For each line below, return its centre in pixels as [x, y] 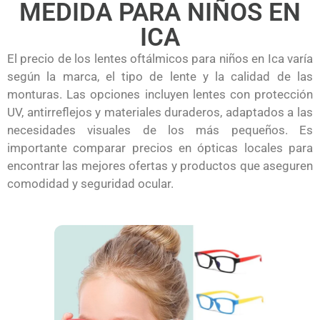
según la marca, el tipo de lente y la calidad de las [160, 76]
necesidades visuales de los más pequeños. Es [160, 130]
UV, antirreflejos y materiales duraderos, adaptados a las [160, 112]
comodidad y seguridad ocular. [90, 183]
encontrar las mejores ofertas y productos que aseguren [160, 165]
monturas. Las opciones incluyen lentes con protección [160, 94]
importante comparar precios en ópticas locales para [160, 147]
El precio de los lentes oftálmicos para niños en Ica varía [160, 58]
